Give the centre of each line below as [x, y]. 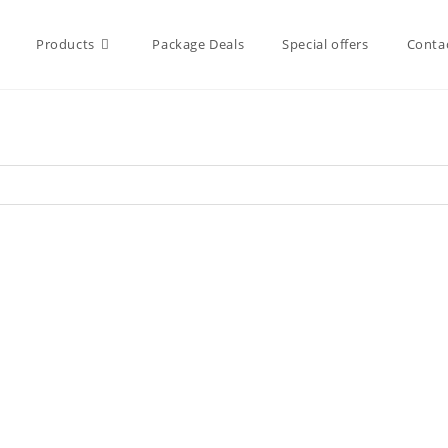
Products [65, 44]
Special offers [325, 44]
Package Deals [198, 44]
